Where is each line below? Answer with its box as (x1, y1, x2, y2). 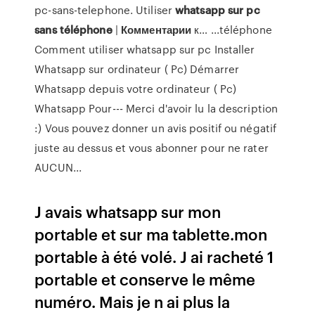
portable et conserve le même (34, 268, 256, 290)
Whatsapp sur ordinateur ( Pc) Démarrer (34, 61, 240, 77)
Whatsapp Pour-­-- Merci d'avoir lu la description (34, 101, 278, 116)
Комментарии (121, 22, 192, 37)
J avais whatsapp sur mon (34, 200, 221, 222)
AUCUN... (34, 160, 82, 175)
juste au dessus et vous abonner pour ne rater (34, 140, 269, 155)
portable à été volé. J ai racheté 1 (34, 245, 274, 267)
